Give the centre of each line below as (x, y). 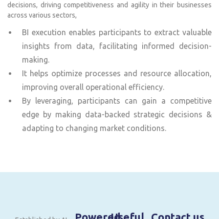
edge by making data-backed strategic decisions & (117, 114)
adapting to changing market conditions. (94, 128)
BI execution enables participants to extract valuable (117, 32)
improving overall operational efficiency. (93, 87)
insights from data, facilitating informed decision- (117, 46)
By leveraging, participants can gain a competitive (117, 100)
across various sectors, (42, 15)
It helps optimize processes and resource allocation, (117, 73)
